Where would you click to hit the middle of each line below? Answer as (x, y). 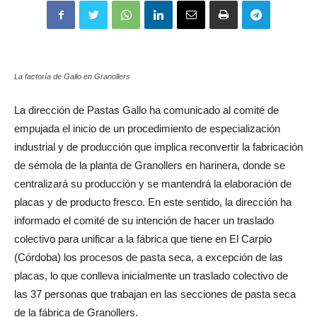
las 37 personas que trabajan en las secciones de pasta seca (155, 294)
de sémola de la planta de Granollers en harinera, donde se (150, 165)
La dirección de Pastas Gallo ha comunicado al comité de (146, 110)
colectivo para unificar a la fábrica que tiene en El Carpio (143, 239)
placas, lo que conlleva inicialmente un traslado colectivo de (151, 276)
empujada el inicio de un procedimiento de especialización (147, 128)
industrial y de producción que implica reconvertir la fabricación (158, 147)
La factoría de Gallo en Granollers (72, 76)
